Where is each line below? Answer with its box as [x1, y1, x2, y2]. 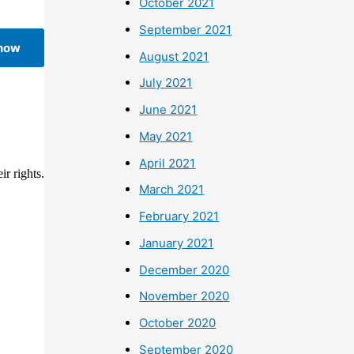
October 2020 [139, 315, 217, 331]
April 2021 [139, 155, 196, 171]
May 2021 [139, 128, 193, 144]
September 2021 [139, 21, 232, 37]
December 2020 [139, 262, 230, 277]
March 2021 [139, 182, 205, 198]
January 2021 [139, 235, 214, 250]
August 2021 [139, 48, 209, 64]
